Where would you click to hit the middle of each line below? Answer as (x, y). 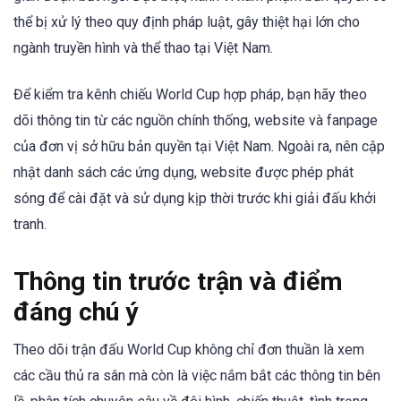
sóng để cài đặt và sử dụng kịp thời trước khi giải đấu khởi (195, 198)
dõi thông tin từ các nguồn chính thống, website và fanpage (196, 120)
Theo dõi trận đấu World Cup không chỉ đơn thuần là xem (189, 350)
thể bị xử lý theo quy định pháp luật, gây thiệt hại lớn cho (187, 21)
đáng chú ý (76, 312)
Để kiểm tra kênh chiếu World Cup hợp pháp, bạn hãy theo (190, 94)
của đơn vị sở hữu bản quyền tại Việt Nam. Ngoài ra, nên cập (199, 146)
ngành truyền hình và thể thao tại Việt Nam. (143, 47)
